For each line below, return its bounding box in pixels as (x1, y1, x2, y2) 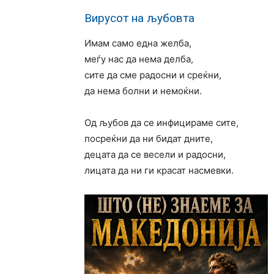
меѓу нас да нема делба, (84, 53, 193, 65)
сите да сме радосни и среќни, (84, 69, 221, 81)
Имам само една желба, (84, 37, 191, 49)
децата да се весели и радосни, (84, 149, 226, 160)
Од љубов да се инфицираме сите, (84, 117, 239, 128)
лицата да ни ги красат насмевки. (84, 165, 234, 176)
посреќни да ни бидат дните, (84, 133, 213, 144)
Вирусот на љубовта (84, 11, 194, 25)
